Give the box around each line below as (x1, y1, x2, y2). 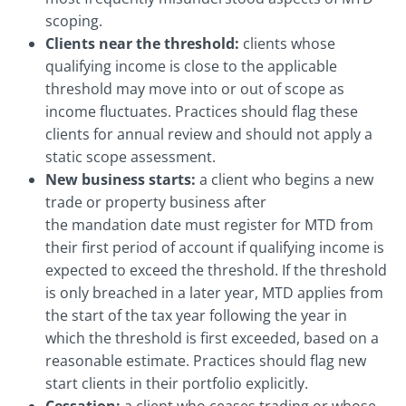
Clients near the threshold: (45, 34, 239, 54)
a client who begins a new (196, 169, 373, 190)
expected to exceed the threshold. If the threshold (45, 260, 387, 281)
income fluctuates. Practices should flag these (45, 101, 358, 122)
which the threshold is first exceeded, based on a (45, 328, 379, 349)
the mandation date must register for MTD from (45, 215, 373, 236)
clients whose (239, 34, 335, 54)
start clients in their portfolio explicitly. (45, 373, 312, 394)
